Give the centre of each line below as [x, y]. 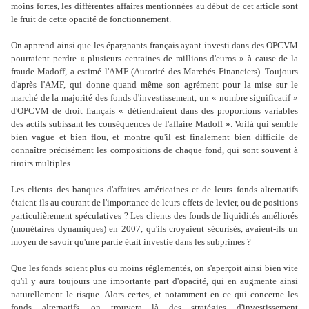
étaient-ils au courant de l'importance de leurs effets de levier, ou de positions [154, 203]
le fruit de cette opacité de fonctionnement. [91, 19]
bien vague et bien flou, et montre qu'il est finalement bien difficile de [154, 137]
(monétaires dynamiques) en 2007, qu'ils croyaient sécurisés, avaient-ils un [154, 229]
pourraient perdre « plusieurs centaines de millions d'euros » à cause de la [154, 59]
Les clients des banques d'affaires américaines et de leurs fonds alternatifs [154, 190]
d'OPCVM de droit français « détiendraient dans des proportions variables [154, 111]
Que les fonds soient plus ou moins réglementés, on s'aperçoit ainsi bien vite [154, 268]
